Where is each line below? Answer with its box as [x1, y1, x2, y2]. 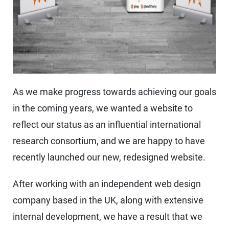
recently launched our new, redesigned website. [13, 152, 205, 163]
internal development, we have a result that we [13, 211, 202, 222]
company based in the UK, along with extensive [13, 195, 203, 206]
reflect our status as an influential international [13, 119, 201, 130]
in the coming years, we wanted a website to [13, 103, 193, 114]
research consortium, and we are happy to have [13, 135, 205, 147]
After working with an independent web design [13, 178, 201, 190]
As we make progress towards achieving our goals [13, 86, 216, 98]
